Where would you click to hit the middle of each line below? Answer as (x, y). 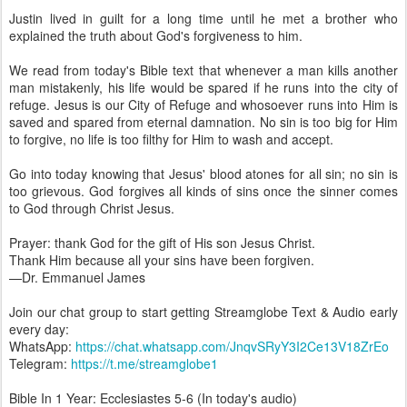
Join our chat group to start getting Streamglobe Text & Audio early (203, 312)
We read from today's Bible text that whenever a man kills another (203, 70)
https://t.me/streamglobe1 (144, 363)
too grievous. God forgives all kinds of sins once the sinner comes (203, 191)
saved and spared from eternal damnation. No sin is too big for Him (203, 122)
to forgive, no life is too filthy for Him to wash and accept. (171, 139)
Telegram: (40, 363)
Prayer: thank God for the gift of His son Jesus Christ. (162, 243)
